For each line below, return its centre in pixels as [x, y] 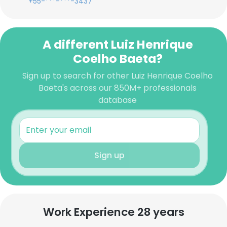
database [118, 100]
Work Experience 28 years [113, 212]
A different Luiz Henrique [118, 44]
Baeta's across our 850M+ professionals [118, 88]
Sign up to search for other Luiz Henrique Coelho [118, 76]
